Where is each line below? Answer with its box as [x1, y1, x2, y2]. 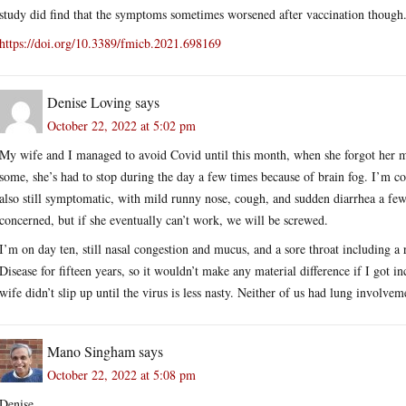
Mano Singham [47, 341, 135, 361]
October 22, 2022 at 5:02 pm [47, 116, 196, 134]
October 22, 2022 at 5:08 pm [47, 365, 196, 383]
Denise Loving [47, 92, 131, 111]
